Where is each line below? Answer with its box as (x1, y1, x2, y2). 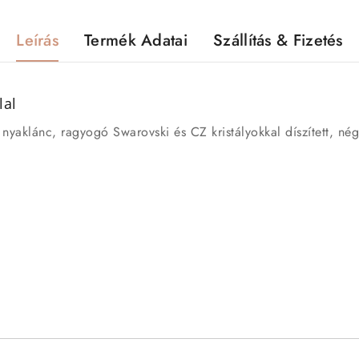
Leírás (16, 29, 59, 53)
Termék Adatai (84, 29, 188, 53)
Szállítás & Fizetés (213, 29, 343, 53)
